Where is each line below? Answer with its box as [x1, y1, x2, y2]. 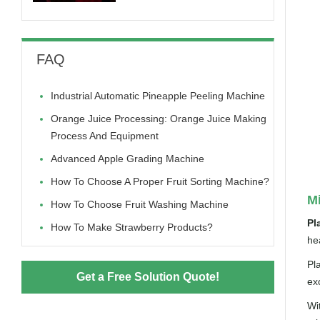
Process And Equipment [51, 130, 159, 142]
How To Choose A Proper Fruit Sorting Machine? [51, 176, 269, 188]
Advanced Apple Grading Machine [51, 153, 204, 165]
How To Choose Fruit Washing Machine [51, 199, 229, 211]
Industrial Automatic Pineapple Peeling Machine [51, 90, 265, 102]
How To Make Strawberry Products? [51, 221, 213, 234]
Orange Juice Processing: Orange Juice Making [51, 113, 266, 125]
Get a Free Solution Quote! [76, 271, 219, 284]
